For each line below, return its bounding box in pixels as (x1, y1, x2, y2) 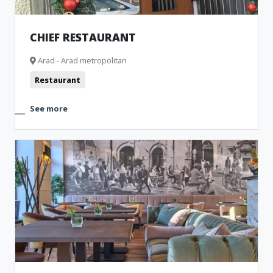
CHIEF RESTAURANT (30, 30, 136, 44)
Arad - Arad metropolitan (36, 55, 127, 66)
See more (30, 103, 68, 114)
